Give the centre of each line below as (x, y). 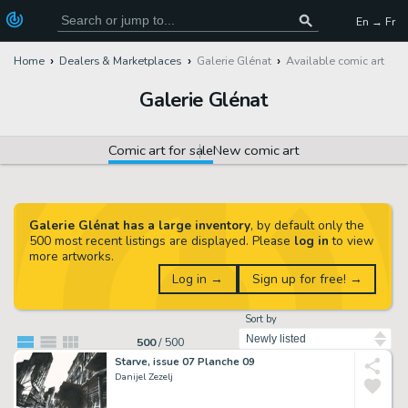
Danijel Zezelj (144, 376)
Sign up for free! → (307, 280)
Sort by (261, 319)
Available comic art (336, 61)
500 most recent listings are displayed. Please (161, 241)
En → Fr (375, 21)
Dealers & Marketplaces (121, 61)
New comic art (256, 151)
